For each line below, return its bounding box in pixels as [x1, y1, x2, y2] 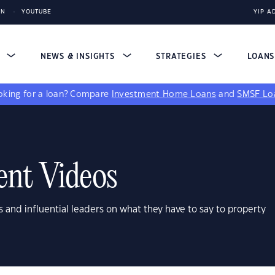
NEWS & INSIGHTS [40, 53, 118, 60]
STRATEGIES [156, 53, 209, 60]
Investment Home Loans [111, 90, 216, 99]
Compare [70, 90, 112, 99]
